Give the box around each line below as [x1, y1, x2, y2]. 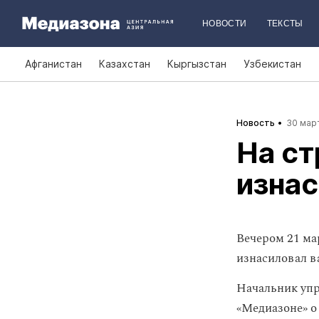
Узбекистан [244, 58, 301, 70]
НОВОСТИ [202, 19, 247, 28]
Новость [236, 117, 275, 128]
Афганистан [25, 58, 82, 70]
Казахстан [99, 58, 150, 70]
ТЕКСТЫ [266, 19, 303, 28]
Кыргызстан [167, 58, 226, 70]
